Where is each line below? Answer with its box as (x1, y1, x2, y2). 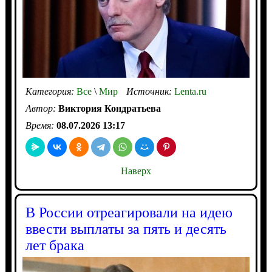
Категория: (25, 86, 76, 97)
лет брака (25, 237, 84, 253)
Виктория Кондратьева (58, 103, 161, 114)
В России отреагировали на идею (25, 204, 233, 220)
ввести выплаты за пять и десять (25, 220, 226, 237)
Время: (25, 120, 56, 131)
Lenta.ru (174, 86, 206, 97)
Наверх (120, 165, 151, 176)
